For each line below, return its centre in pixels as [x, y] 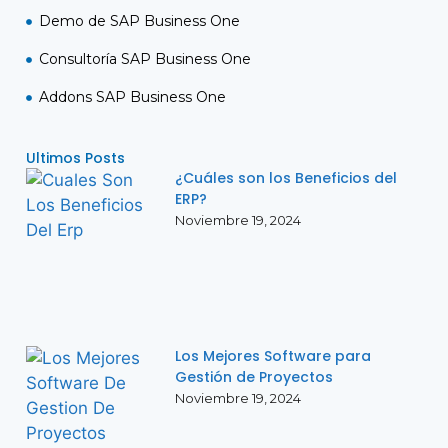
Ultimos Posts [75, 158]
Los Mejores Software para [272, 356]
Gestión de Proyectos [253, 377]
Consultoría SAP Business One [144, 59]
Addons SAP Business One [132, 97]
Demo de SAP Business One [139, 21]
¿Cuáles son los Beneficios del [285, 178]
